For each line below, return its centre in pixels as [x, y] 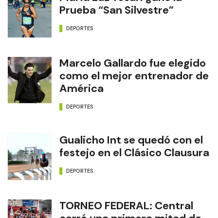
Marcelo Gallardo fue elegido [133, 63]
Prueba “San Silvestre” [117, 10]
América [82, 88]
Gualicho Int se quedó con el [131, 140]
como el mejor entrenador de [134, 76]
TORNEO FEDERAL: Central [126, 206]
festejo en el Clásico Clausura [134, 153]
